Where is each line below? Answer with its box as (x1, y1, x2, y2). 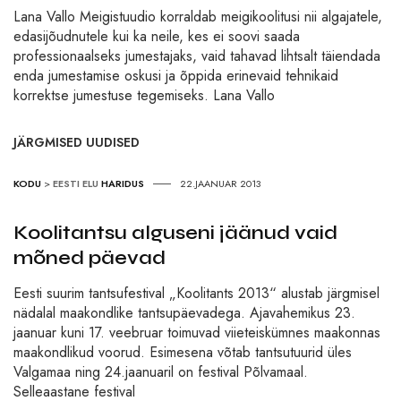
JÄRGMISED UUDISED (13, 133, 140, 152)
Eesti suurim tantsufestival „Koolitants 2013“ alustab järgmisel (13, 283, 380, 304)
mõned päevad (13, 246, 166, 270)
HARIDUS (101, 176, 144, 192)
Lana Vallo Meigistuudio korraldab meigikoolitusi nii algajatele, (13, 6, 382, 28)
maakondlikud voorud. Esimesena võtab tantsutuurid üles (13, 342, 352, 363)
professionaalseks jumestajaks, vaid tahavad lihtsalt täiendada (13, 46, 380, 67)
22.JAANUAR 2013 (180, 176, 260, 192)
